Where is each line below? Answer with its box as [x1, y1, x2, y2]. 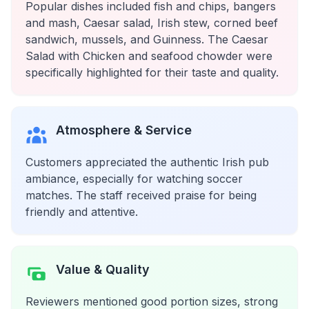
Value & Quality [56, 262, 150, 277]
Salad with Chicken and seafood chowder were [26, 49, 272, 63]
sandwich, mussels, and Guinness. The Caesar [26, 32, 268, 46]
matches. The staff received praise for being [26, 188, 257, 202]
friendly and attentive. [26, 205, 138, 219]
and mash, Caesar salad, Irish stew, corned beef [26, 16, 278, 30]
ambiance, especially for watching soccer [26, 172, 243, 186]
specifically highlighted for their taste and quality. [26, 66, 279, 79]
